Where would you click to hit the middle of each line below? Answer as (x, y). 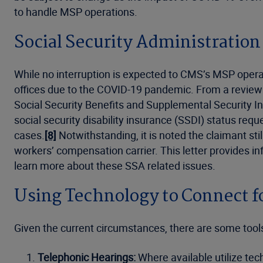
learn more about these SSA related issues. (115, 166)
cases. (29, 135)
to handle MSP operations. (76, 12)
